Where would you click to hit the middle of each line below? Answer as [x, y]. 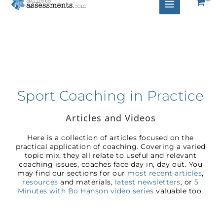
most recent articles [165, 173]
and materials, [86, 182]
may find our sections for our [73, 173]
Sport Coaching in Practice [110, 95]
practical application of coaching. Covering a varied [110, 146]
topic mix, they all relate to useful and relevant [110, 155]
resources [40, 182]
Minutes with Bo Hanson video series [86, 191]
